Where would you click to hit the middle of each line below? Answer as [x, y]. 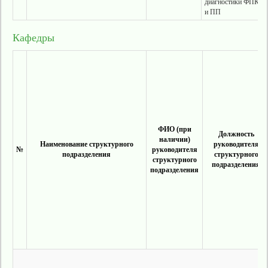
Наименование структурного [86, 144]
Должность [236, 134]
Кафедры [33, 38]
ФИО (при [174, 129]
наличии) [174, 139]
